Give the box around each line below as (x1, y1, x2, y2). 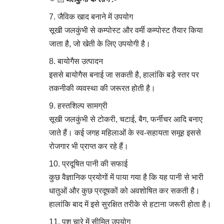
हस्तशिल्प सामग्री (57, 101, 107, 110)
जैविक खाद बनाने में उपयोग (57, 12, 133, 21)
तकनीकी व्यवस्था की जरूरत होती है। (49, 83, 155, 92)
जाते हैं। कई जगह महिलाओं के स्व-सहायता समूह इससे (49, 128, 201, 137)
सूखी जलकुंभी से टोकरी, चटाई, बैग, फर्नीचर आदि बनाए (49, 114, 202, 123)
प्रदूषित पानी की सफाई (62, 159, 127, 168)
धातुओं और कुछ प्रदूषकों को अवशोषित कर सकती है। (49, 186, 200, 195)
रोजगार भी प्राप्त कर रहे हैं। (49, 141, 128, 150)
